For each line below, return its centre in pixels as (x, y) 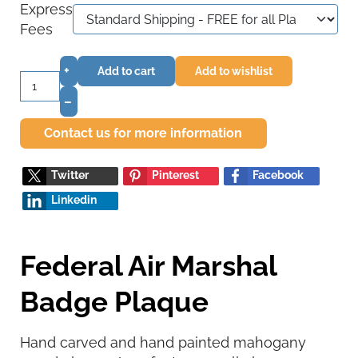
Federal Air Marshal (148, 266)
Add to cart (126, 71)
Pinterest (175, 175)
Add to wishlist (234, 71)
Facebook (278, 175)
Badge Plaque (114, 302)
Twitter (70, 175)
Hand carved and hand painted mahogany (163, 343)
